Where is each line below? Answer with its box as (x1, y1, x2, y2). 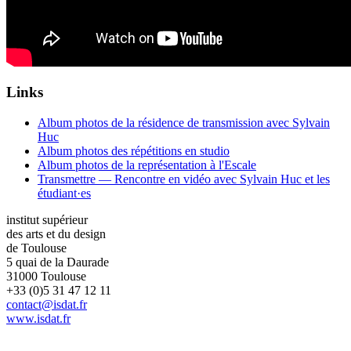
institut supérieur (6, 213, 88, 226)
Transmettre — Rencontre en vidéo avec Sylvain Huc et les (38, 172, 330, 186)
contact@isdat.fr (6, 298, 87, 311)
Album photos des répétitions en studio (38, 144, 230, 157)
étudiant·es (38, 186, 91, 200)
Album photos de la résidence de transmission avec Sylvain (38, 116, 330, 129)
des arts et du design (6, 227, 106, 241)
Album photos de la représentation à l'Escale (38, 158, 256, 172)
